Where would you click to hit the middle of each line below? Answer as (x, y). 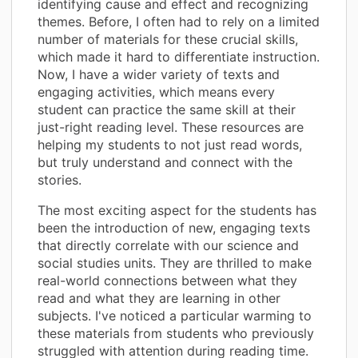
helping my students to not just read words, (170, 144)
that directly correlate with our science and (168, 245)
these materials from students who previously (176, 333)
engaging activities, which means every (156, 91)
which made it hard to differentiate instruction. (179, 56)
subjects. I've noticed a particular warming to (175, 315)
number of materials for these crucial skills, (168, 39)
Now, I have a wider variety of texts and (159, 74)
